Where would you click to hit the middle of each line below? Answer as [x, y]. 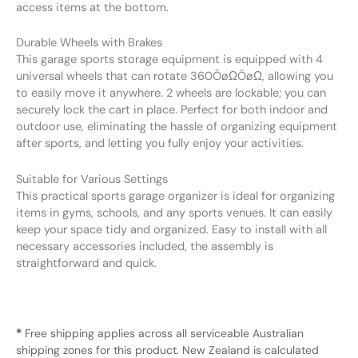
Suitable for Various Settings [92, 179]
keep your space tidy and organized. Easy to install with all [171, 229]
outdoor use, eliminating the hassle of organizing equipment [177, 127]
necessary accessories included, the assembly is [145, 246]
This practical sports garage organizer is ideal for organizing [175, 196]
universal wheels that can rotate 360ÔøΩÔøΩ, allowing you [175, 77]
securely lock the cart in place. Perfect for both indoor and [172, 110]
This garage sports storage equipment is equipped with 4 [169, 60]
